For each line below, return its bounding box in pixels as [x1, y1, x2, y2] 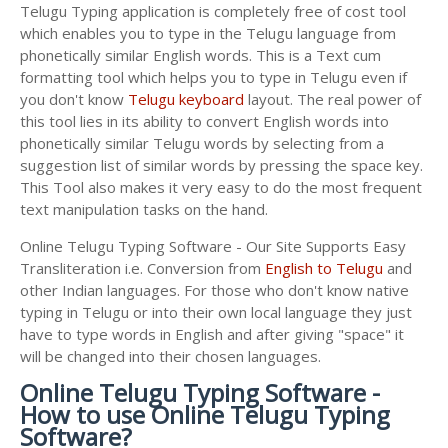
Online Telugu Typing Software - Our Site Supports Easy [20, 235, 406, 256]
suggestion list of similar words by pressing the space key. [20, 154, 423, 175]
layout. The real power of [244, 88, 421, 109]
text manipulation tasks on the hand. [20, 198, 268, 219]
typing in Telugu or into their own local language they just [20, 301, 412, 322]
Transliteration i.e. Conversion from [20, 257, 265, 278]
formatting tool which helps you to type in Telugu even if [20, 66, 407, 87]
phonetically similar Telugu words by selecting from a [20, 132, 384, 153]
